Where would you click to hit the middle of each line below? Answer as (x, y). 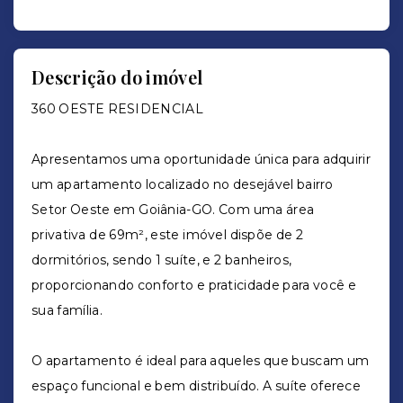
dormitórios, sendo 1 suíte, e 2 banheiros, (162, 260)
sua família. (67, 310)
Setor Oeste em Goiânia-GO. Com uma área (173, 210)
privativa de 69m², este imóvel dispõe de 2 (168, 235)
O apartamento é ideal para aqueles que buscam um (201, 361)
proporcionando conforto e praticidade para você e (194, 285)
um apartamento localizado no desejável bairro (183, 184)
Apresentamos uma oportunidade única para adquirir (201, 159)
